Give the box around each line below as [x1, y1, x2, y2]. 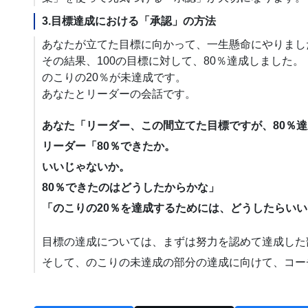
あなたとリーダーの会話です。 [42, 87, 196, 100]
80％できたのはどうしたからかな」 [42, 181, 219, 194]
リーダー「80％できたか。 [42, 140, 175, 153]
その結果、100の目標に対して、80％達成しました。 [42, 54, 304, 67]
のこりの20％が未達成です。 [42, 71, 186, 83]
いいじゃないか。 [42, 161, 130, 173]
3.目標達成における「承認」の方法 [42, 14, 216, 27]
